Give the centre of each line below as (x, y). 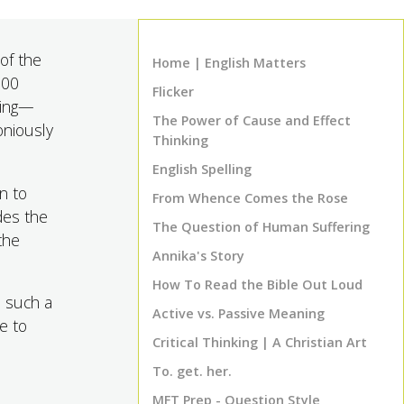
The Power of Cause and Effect (252, 120)
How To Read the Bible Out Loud (257, 285)
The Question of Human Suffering (261, 227)
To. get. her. (192, 371)
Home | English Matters (229, 63)
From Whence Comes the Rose (250, 198)
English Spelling (202, 169)
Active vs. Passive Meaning (239, 313)
